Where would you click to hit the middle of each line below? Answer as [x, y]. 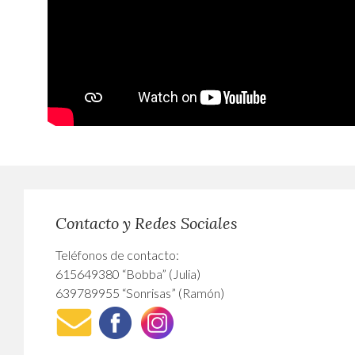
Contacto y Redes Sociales [147, 223]
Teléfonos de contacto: [117, 255]
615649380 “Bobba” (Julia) [128, 274]
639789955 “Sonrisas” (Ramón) [140, 293]
